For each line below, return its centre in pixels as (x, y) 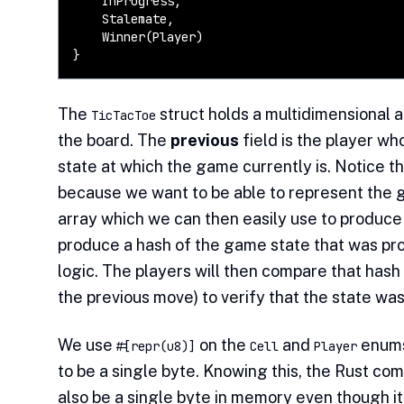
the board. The (114, 141)
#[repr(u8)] (156, 347)
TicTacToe (124, 116)
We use (87, 345)
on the (223, 345)
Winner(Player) (138, 37)
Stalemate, (124, 19)
